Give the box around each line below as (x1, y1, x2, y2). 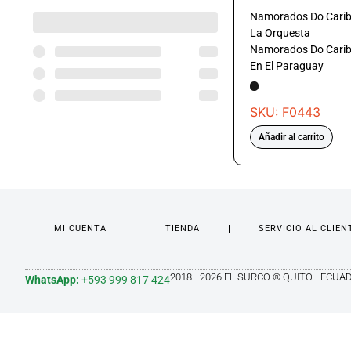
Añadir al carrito (259, 132, 324, 143)
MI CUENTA (54, 223, 107, 234)
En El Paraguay (250, 59, 324, 72)
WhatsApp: (25, 273, 79, 287)
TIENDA (165, 223, 200, 234)
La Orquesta (250, 26, 310, 39)
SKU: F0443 (250, 104, 320, 121)
